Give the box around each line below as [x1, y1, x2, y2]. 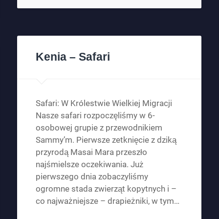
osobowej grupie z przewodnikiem [35, 123, 162, 133]
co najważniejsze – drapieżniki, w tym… [35, 196, 179, 206]
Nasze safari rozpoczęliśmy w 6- [35, 110, 155, 121]
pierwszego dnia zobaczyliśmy [35, 172, 148, 182]
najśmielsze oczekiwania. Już [35, 159, 144, 170]
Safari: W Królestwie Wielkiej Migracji [35, 98, 172, 109]
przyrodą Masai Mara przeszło [35, 147, 147, 157]
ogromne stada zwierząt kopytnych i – [35, 184, 176, 194]
